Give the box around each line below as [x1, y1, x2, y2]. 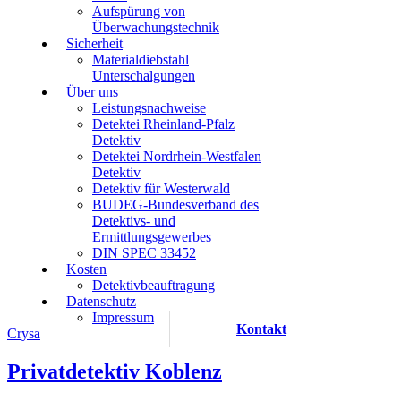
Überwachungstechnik [92, 20, 219, 35]
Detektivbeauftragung [92, 277, 215, 293]
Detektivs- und [92, 213, 175, 228]
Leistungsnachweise [92, 100, 206, 115]
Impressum [92, 310, 154, 325]
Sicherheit [66, 36, 123, 51]
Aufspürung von [92, 4, 185, 19]
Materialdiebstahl [92, 52, 189, 67]
